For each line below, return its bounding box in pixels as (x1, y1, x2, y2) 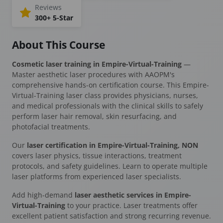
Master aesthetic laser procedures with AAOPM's (12, 69, 175, 79)
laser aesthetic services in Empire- (75, 190, 191, 200)
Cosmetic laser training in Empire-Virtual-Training (12, 59, 182, 69)
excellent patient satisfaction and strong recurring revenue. (12, 211, 211, 221)
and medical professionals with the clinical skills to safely (12, 101, 203, 111)
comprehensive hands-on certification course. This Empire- (12, 80, 209, 90)
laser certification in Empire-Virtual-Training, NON (27, 140, 198, 150)
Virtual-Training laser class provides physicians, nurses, (12, 90, 198, 100)
